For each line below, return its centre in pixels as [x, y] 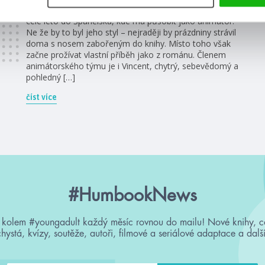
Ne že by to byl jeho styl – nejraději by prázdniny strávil [131, 32]
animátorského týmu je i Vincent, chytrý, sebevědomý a [132, 66]
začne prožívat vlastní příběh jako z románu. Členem [126, 54]
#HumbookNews [132, 195]
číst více [41, 97]
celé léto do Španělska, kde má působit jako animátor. [130, 21]
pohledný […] [51, 77]
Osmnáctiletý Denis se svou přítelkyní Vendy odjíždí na [130, 9]
